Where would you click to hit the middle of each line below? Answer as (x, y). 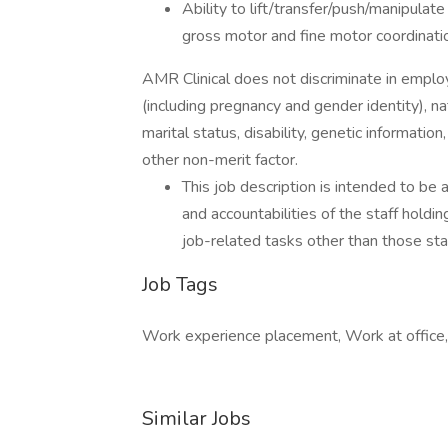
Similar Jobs (196, 418)
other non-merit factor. (220, 160)
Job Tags (180, 284)
